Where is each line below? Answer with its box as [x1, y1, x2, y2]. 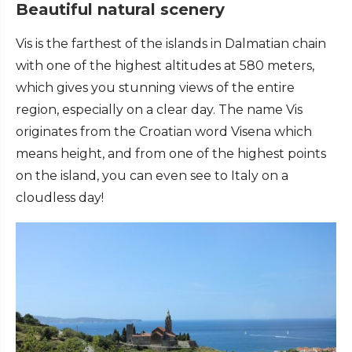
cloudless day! [16, 190, 104, 206]
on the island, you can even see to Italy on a [16, 168, 288, 184]
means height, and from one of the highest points [16, 146, 326, 162]
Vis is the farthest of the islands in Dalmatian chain [16, 36, 326, 52]
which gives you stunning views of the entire [16, 80, 295, 96]
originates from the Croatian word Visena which [16, 124, 312, 140]
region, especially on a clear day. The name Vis [16, 102, 302, 118]
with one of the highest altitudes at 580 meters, [16, 58, 314, 74]
